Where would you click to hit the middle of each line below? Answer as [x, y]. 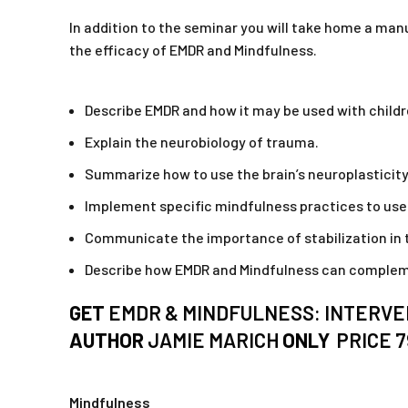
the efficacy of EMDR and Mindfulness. [193, 50]
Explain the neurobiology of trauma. [202, 142]
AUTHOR [108, 340]
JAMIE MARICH [213, 340]
